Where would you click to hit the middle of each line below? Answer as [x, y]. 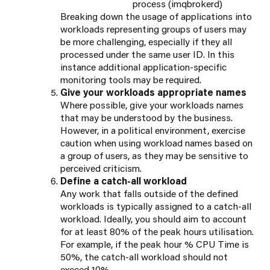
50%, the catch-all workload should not [144, 257]
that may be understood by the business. [146, 118]
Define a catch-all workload [124, 181]
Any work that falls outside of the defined [149, 193]
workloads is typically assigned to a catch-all [156, 206]
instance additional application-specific [143, 67]
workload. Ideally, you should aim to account [153, 219]
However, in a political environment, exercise [153, 130]
